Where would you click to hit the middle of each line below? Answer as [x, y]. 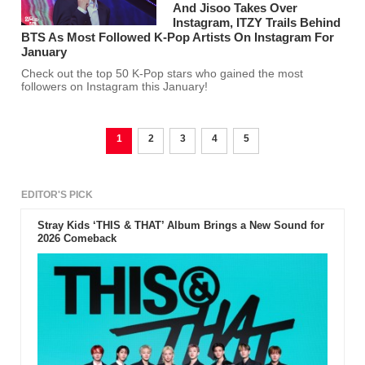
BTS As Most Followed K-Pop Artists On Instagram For [178, 37]
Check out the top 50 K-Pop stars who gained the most [77, 74]
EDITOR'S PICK [57, 195]
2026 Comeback [77, 239]
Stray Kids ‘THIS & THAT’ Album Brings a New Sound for [180, 226]
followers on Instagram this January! [115, 87]
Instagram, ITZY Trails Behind [257, 23]
